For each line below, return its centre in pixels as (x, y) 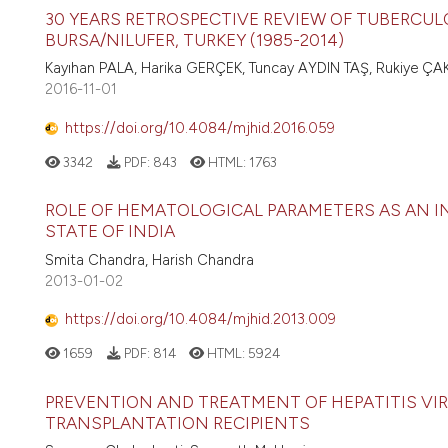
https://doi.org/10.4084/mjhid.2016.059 (200, 127)
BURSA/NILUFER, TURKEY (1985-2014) (194, 40)
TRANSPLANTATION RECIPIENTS (177, 422)
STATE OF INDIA (110, 231)
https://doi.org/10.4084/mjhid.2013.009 (200, 319)
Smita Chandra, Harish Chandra (149, 259)
